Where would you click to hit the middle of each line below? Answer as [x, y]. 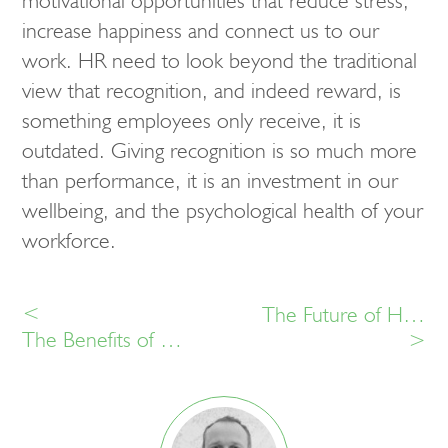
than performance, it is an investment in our [210, 180]
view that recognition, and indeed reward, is [211, 90]
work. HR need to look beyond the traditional [219, 60]
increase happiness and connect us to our [200, 30]
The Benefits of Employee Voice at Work [171, 340]
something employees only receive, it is [191, 120]
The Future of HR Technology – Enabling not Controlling [414, 315]
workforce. [69, 240]
